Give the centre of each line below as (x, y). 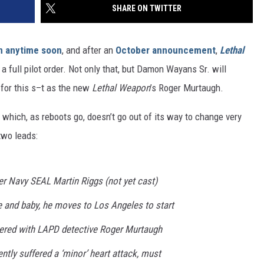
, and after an (89, 50)
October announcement (166, 50)
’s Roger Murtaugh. (187, 88)
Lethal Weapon (121, 88)
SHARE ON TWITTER (147, 9)
